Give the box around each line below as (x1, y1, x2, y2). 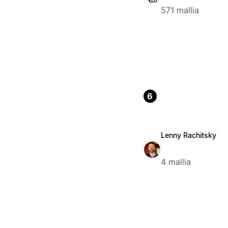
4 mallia (160, 156, 191, 167)
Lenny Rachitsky (160, 130, 216, 139)
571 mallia (160, 5, 199, 15)
